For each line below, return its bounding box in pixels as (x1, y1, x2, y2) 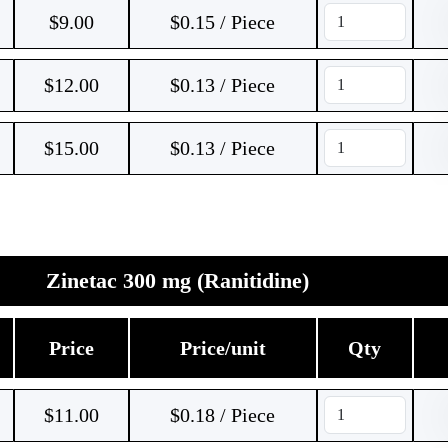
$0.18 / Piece (170, 404, 275, 426)
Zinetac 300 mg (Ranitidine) (46, 268, 309, 293)
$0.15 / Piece (170, 11, 275, 33)
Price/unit (179, 337, 266, 359)
